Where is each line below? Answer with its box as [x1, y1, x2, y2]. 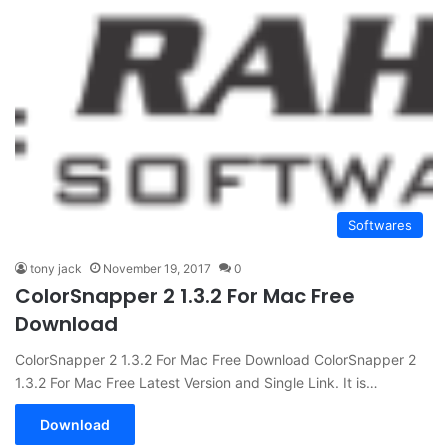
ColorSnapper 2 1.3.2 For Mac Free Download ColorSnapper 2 [15, 351, 416, 368]
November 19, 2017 [103, 261, 211, 276]
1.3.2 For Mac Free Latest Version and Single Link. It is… [15, 374, 378, 391]
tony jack [30, 261, 82, 276]
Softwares [348, 217, 412, 233]
